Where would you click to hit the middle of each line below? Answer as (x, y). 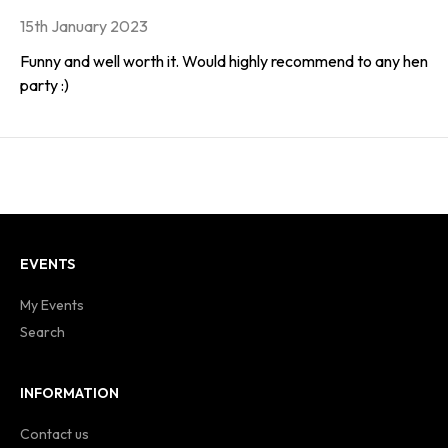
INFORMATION (69, 393)
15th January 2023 (84, 26)
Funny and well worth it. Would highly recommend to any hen (224, 60)
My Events (52, 304)
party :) (44, 84)
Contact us (54, 434)
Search (42, 332)
